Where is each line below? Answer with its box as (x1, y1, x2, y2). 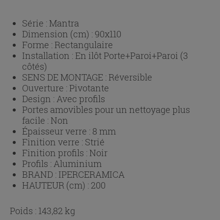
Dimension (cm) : (22, 27, 95, 40)
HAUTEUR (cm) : (22, 179, 91, 191)
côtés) (22, 60, 47, 72)
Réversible (109, 71, 152, 83)
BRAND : (22, 168, 58, 180)
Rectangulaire (55, 38, 113, 51)
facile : (22, 114, 51, 126)
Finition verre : (22, 136, 85, 148)
